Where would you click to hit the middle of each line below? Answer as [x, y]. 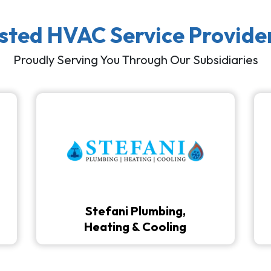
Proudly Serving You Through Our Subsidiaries [135, 60]
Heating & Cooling [135, 226]
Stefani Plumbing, [135, 211]
